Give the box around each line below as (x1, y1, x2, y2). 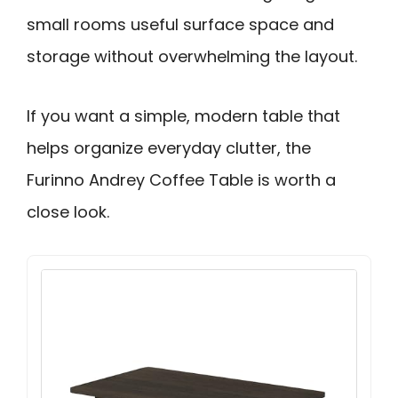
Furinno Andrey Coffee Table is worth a (27, 168, 336, 191)
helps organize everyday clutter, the (27, 136, 311, 159)
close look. (27, 200, 109, 223)
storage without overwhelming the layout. (27, 45, 357, 68)
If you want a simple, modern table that (27, 104, 340, 127)
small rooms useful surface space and (27, 13, 334, 36)
